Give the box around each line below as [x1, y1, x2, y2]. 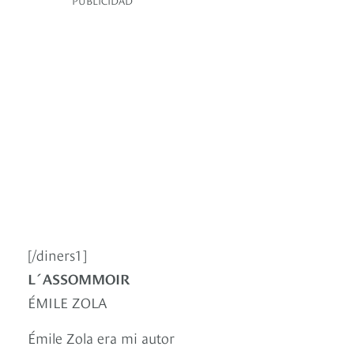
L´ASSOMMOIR [28, 268, 130, 288]
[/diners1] [28, 244, 87, 265]
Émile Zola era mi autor [28, 327, 175, 348]
